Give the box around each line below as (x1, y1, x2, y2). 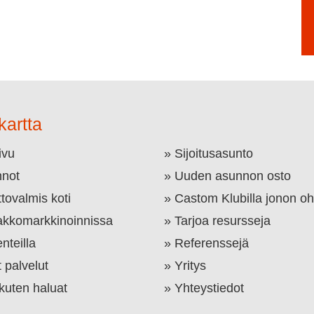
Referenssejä (174, 235, 249, 250)
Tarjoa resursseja (174, 213, 271, 228)
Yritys (174, 258, 206, 273)
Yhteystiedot (174, 280, 244, 295)
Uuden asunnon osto (174, 168, 291, 183)
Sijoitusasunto (174, 146, 253, 161)
